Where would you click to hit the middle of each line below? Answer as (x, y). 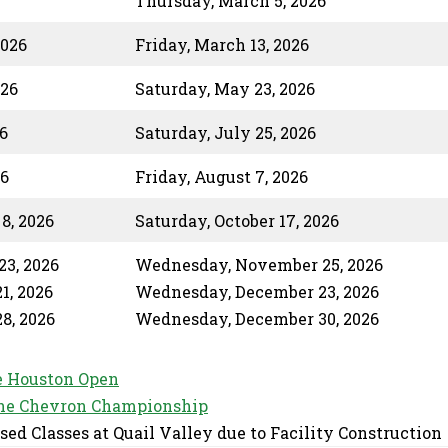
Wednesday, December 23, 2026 (257, 291)
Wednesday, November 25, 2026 (259, 264)
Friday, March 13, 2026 (222, 44)
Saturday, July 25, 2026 (225, 132)
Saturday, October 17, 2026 (237, 220)
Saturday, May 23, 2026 (225, 88)
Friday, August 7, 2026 (221, 176)
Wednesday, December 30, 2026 (257, 318)
